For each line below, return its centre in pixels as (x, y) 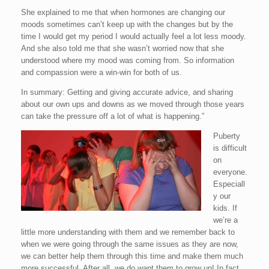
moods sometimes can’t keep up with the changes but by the (127, 24)
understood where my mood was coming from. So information (128, 60)
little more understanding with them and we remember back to (128, 232)
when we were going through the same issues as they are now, (130, 244)
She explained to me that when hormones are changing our (123, 12)
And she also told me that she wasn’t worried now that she (122, 48)
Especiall (229, 184)
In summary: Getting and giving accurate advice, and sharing (127, 92)
